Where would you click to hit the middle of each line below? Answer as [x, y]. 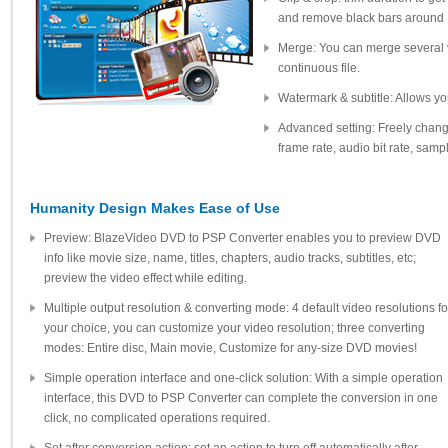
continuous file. [319, 68]
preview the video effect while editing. [145, 278]
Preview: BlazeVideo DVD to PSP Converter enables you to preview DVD [242, 238]
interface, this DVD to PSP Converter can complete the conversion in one [241, 398]
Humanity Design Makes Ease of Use [155, 208]
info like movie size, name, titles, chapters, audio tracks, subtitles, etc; [230, 258]
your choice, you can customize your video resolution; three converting [234, 328]
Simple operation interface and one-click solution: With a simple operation [243, 378]
